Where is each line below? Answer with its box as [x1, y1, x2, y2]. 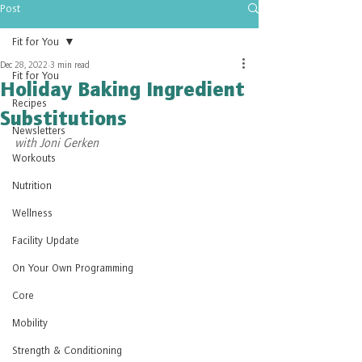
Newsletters [12, 123, 65, 137]
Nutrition [12, 178, 52, 192]
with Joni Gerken [15, 134, 99, 150]
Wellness [12, 205, 53, 220]
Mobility [12, 315, 48, 330]
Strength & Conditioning [12, 343, 122, 357]
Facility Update [12, 233, 79, 247]
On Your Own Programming [12, 260, 133, 275]
